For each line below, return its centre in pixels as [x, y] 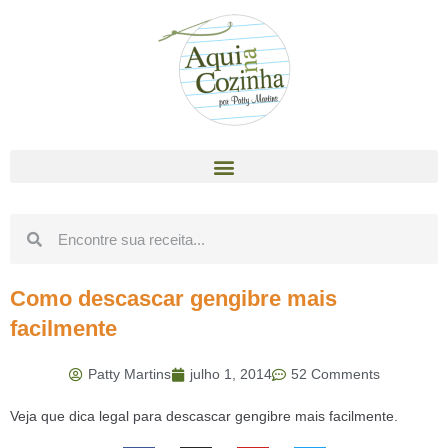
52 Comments [335, 374]
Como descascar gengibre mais [173, 298]
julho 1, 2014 [230, 374]
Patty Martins [129, 374]
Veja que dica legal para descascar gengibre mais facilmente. [204, 416]
